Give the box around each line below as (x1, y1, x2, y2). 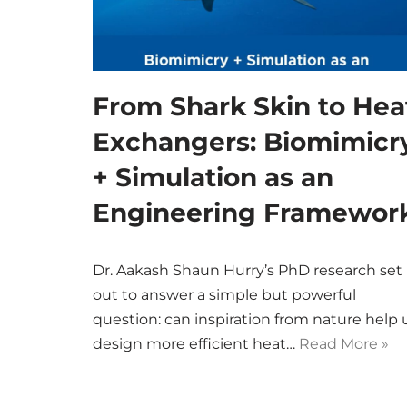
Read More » (299, 335, 389, 352)
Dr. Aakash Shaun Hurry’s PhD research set (93, 262, 402, 279)
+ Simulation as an (93, 162, 333, 193)
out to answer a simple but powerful (93, 286, 356, 303)
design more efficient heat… (93, 335, 299, 352)
